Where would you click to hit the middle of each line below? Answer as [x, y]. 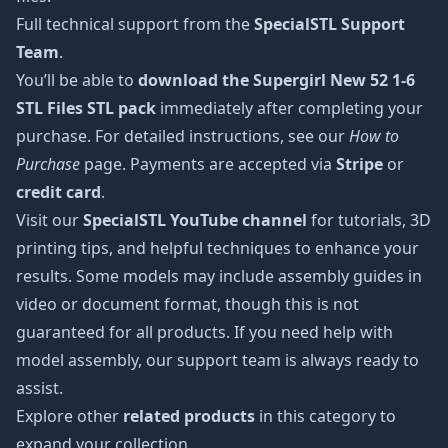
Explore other [69, 416]
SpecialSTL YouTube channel [195, 220]
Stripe [359, 164]
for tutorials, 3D [369, 220]
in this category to [325, 416]
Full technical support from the [135, 24]
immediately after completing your [289, 108]
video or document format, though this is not [187, 304]
